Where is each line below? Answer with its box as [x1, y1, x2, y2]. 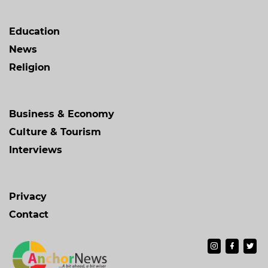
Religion [9, 61, 50, 73]
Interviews [9, 144, 62, 156]
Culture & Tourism [9, 126, 101, 138]
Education [9, 25, 60, 37]
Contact [9, 208, 48, 220]
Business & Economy [9, 108, 114, 120]
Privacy [9, 190, 47, 202]
